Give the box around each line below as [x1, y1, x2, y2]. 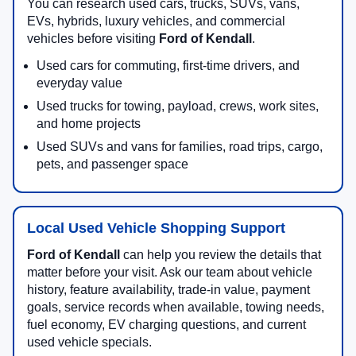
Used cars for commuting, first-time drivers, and [37, 59, 300, 73]
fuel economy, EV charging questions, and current [27, 318, 306, 332]
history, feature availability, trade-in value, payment [27, 283, 310, 297]
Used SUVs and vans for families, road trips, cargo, [37, 140, 323, 154]
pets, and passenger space [37, 157, 188, 172]
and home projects [37, 117, 141, 131]
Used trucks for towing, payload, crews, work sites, [37, 99, 319, 114]
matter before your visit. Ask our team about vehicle [27, 265, 312, 280]
